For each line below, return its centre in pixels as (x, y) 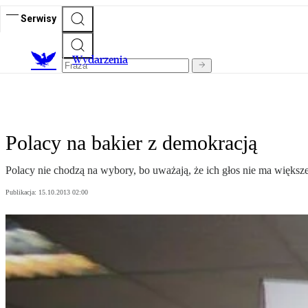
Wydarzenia (100, 60)
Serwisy (38, 18)
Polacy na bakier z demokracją (131, 143)
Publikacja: (22, 192)
